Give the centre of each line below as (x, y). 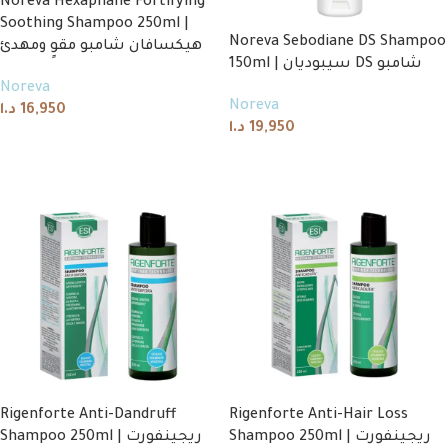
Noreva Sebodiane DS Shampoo (337, 43)
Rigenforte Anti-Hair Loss (318, 416)
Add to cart (43, 140)
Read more (273, 158)
